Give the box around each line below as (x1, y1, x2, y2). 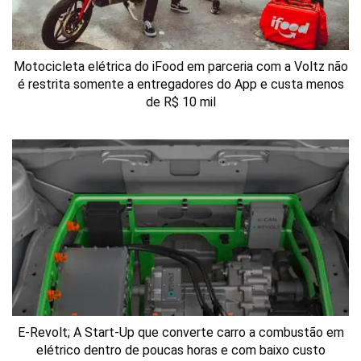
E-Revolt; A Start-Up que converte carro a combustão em (17, 324, 344, 340)
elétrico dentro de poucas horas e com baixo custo (35, 342, 326, 358)
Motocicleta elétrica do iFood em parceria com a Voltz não (13, 59, 348, 75)
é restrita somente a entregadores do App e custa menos (17, 77, 344, 93)
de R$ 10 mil (145, 94, 216, 110)
